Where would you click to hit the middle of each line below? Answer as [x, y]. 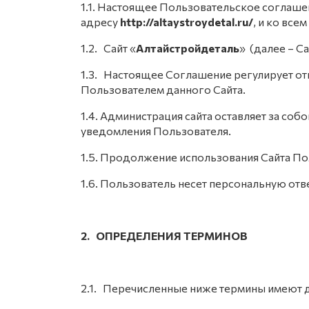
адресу [100, 22]
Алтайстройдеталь [188, 48]
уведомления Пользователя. [156, 131]
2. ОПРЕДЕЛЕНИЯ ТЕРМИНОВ [164, 236]
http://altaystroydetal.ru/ [187, 22]
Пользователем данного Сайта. [163, 89]
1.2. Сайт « [108, 48]
